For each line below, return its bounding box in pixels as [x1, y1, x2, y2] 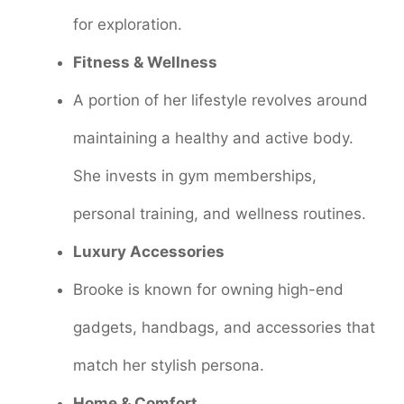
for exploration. [73, 14, 182, 33]
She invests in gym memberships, [73, 166, 317, 185]
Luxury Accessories [73, 242, 225, 261]
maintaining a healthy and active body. [73, 128, 353, 147]
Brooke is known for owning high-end [73, 280, 344, 298]
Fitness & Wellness [73, 52, 217, 71]
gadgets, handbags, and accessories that [73, 317, 375, 336]
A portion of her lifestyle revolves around [73, 90, 368, 109]
